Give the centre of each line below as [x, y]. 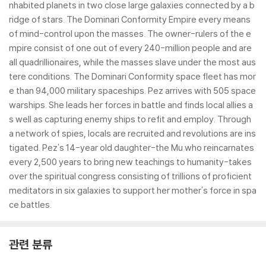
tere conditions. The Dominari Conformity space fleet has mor [132, 76]
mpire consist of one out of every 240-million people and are [130, 48]
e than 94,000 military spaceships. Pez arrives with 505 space [132, 91]
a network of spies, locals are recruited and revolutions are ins [132, 133]
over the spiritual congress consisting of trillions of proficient [130, 176]
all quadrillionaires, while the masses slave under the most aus [132, 62]
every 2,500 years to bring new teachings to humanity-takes [130, 162]
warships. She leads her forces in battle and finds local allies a [131, 105]
